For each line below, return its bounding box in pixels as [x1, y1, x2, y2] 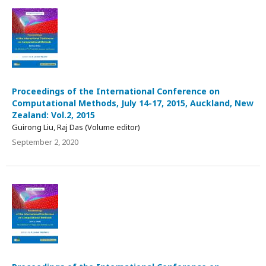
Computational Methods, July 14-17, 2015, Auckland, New [12, 97, 254, 109]
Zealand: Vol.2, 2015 [12, 109, 95, 121]
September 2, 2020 [12, 136, 78, 147]
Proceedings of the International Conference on [12, 85, 220, 97]
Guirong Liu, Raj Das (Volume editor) [12, 121, 140, 132]
